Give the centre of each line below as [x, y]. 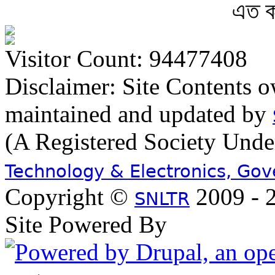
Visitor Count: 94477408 [126, 59]
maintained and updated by [139, 114]
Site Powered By [86, 224]
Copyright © [70, 197]
